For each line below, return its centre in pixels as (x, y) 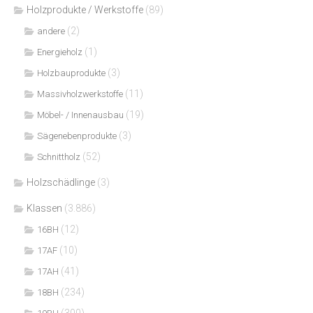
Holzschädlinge (61, 182)
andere (51, 31)
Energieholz (60, 52)
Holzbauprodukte (71, 73)
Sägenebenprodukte (77, 136)
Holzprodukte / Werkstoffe (85, 9)
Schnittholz (59, 156)
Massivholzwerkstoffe (80, 94)
